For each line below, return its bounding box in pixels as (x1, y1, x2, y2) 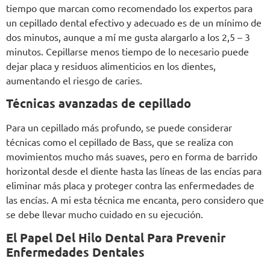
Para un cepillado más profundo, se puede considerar (6, 121, 232, 134)
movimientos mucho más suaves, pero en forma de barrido (6, 150, 257, 163)
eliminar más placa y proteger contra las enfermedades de (6, 179, 254, 192)
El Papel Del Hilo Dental (6, 229, 144, 245)
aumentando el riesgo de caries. (6, 74, 142, 86)
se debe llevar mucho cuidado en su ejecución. (6, 208, 203, 221)
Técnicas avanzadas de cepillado (6, 95, 191, 111)
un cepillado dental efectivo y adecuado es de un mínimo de (6, 16, 262, 28)
